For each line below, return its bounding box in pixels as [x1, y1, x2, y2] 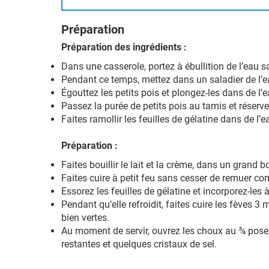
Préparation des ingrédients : [61, 41, 187, 53]
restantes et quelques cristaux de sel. [61, 238, 217, 250]
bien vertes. [61, 212, 109, 223]
